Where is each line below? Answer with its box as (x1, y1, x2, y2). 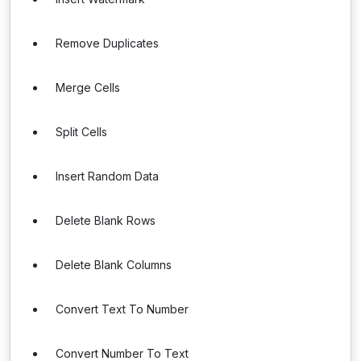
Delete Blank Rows (56, 214, 156, 227)
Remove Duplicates (56, 36, 159, 50)
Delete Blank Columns (56, 258, 172, 272)
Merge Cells (56, 81, 120, 94)
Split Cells (56, 125, 107, 139)
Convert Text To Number (56, 302, 189, 316)
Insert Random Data (56, 169, 159, 183)
